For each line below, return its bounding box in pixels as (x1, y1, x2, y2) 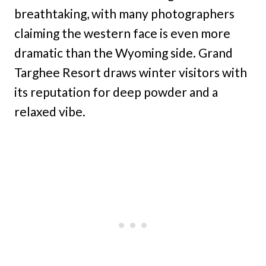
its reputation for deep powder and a (14, 84, 218, 100)
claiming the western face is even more (14, 26, 230, 41)
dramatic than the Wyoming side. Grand (14, 45, 233, 61)
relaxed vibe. (14, 104, 85, 119)
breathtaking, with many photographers (14, 6, 235, 21)
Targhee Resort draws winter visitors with (14, 65, 247, 80)
